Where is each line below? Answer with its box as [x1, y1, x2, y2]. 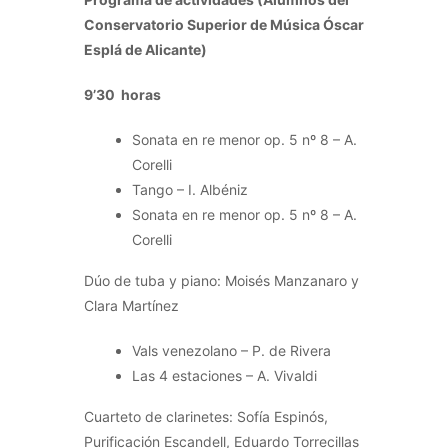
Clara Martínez [84, 296, 179, 314]
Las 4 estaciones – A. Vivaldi [132, 366, 317, 384]
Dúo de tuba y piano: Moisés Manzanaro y [84, 271, 359, 289]
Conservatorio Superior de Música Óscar [84, 15, 364, 33]
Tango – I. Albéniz [132, 180, 248, 198]
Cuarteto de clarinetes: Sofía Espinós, [84, 407, 328, 425]
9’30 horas [84, 85, 161, 103]
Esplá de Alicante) [84, 40, 207, 58]
